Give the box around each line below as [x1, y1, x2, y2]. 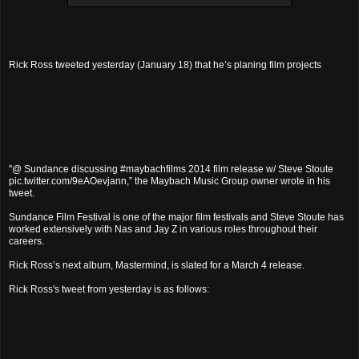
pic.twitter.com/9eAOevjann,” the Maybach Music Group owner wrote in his [9, 175, 330, 187]
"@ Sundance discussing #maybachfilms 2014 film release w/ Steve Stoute [9, 163, 333, 175]
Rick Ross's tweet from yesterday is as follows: [9, 283, 209, 295]
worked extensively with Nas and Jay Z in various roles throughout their [9, 223, 317, 235]
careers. [9, 235, 44, 247]
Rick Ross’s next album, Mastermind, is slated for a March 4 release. [9, 259, 305, 271]
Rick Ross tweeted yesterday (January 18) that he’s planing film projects [9, 58, 321, 71]
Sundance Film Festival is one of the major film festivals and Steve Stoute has [9, 211, 344, 223]
